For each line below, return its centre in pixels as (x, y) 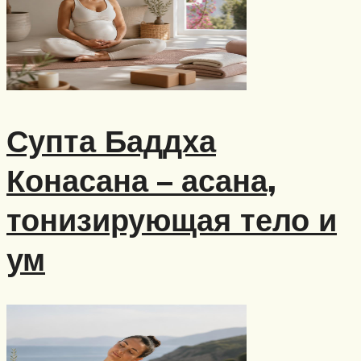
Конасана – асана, (141, 180)
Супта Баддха (111, 140)
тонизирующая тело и (172, 219)
